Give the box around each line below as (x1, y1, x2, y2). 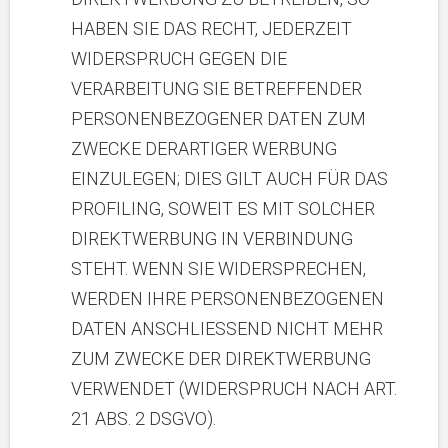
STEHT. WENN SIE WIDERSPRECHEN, (71, 258, 366, 279)
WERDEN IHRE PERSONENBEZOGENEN (71, 288, 384, 309)
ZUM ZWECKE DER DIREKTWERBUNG (71, 348, 371, 369)
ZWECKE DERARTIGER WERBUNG (71, 138, 337, 159)
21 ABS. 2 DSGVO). (71, 408, 216, 429)
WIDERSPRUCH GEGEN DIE (71, 48, 287, 69)
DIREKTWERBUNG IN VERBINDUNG (71, 228, 353, 249)
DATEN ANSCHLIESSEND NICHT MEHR (71, 318, 383, 339)
